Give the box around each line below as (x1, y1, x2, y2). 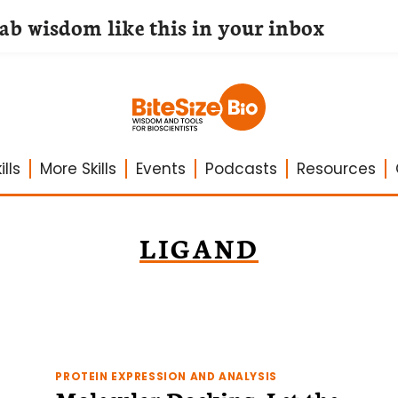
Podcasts (204, 158, 277, 179)
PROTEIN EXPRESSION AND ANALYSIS (55, 370, 277, 384)
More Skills (39, 158, 116, 179)
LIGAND (139, 229, 259, 266)
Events (135, 158, 186, 179)
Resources (296, 158, 376, 179)
